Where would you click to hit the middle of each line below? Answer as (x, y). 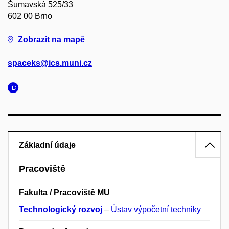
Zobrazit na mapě (51, 40)
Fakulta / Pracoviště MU (64, 193)
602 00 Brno (30, 16)
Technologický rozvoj (61, 210)
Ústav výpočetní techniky (156, 210)
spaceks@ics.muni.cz (50, 63)
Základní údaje (47, 145)
